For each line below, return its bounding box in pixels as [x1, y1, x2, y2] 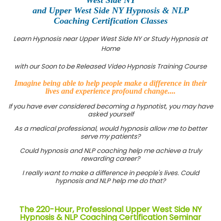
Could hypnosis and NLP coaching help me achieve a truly [19, 146, 202, 156]
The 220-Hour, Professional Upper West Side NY [19, 204, 202, 216]
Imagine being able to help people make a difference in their [14, 78, 207, 87]
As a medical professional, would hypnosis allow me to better [14, 124, 207, 134]
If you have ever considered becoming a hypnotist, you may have [8, 102, 213, 111]
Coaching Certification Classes [53, 15, 168, 26]
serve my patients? [80, 132, 141, 142]
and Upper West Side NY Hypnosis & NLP [32, 5, 189, 15]
